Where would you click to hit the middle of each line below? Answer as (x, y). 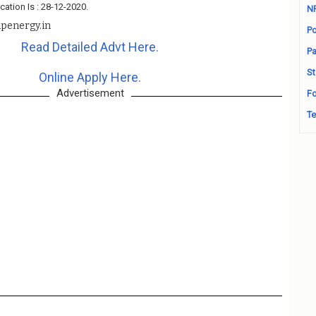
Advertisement (90, 93)
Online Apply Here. (90, 77)
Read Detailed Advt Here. (90, 47)
